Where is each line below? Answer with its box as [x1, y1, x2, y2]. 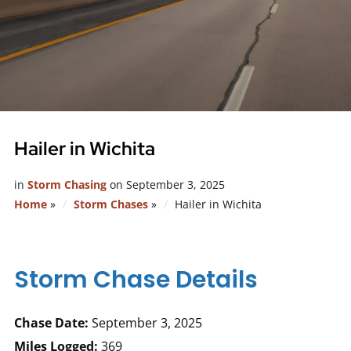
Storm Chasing [27, 177, 107, 192]
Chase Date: [13, 314, 89, 331]
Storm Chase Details [13, 263, 258, 296]
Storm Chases [73, 197, 148, 212]
